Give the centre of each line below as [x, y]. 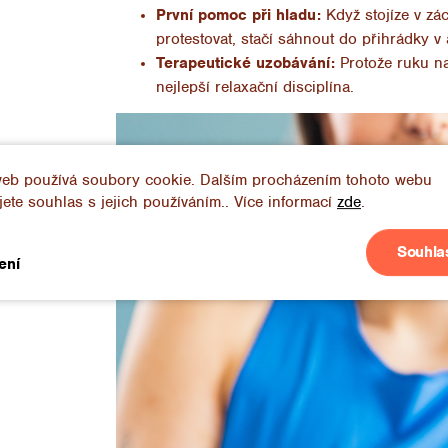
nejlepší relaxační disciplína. [254, 86]
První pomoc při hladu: [238, 14]
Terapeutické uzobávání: [245, 62]
